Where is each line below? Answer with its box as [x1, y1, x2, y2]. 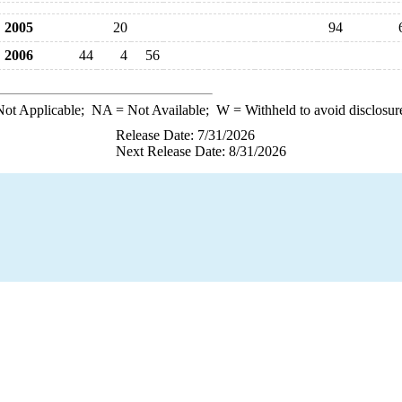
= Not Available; [111, 102, 216, 118]
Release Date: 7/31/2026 [116, 127, 255, 143]
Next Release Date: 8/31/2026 [116, 144, 286, 159]
